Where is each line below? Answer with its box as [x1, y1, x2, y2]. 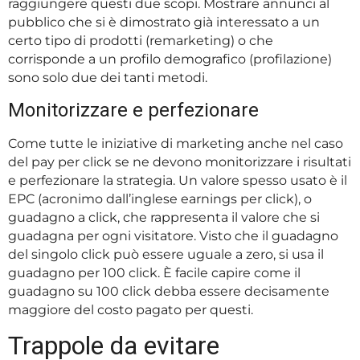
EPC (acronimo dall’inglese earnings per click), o [8, 190, 312, 207]
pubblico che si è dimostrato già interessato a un [8, 14, 320, 31]
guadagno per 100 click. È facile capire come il [8, 264, 301, 280]
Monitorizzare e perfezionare [8, 98, 259, 121]
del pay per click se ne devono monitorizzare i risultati [8, 153, 351, 170]
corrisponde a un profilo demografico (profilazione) [8, 51, 332, 67]
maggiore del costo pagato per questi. [8, 301, 253, 317]
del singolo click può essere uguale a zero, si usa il [8, 246, 324, 262]
